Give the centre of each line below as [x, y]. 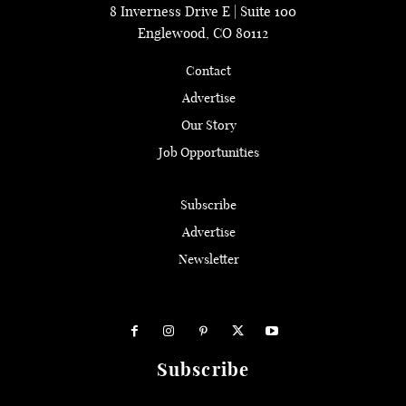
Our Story [208, 125]
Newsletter [208, 259]
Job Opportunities [208, 152]
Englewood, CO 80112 [203, 33]
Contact [208, 70]
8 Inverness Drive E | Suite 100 [203, 11]
